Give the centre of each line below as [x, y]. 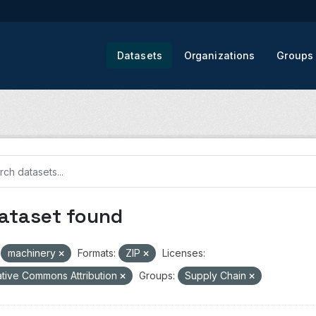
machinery [33, 253]
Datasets [139, 55]
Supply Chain [217, 275]
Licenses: [183, 253]
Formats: [96, 253]
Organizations [219, 55]
